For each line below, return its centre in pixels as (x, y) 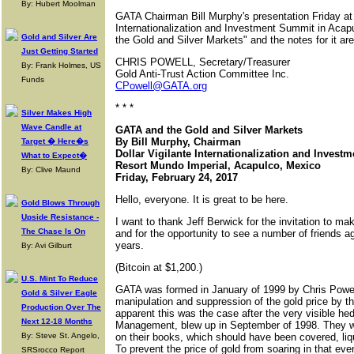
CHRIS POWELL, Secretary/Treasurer (203, 62)
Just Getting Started (60, 51)
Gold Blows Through (60, 203)
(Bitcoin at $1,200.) (159, 267)
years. (130, 245)
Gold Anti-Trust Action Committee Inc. (202, 74)
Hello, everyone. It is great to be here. (202, 200)
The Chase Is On (53, 231)
